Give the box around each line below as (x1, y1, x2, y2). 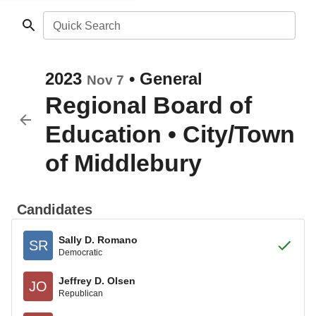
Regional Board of (45, 92, 252, 119)
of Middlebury (45, 150, 202, 176)
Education (45, 121, 162, 147)
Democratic (59, 247, 102, 257)
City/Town (183, 121, 295, 147)
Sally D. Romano (59, 233, 138, 245)
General (140, 69, 202, 88)
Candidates (17, 202, 92, 217)
